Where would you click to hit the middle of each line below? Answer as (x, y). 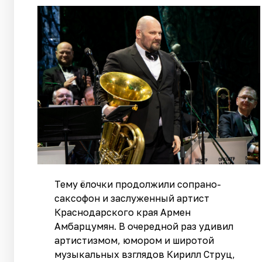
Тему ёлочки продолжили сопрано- (138, 184)
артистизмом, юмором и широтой (135, 240)
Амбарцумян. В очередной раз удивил (144, 226)
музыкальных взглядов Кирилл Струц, (145, 254)
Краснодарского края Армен (123, 212)
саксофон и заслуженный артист (132, 198)
